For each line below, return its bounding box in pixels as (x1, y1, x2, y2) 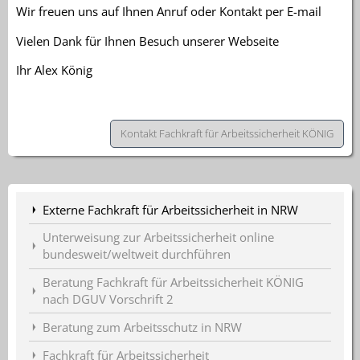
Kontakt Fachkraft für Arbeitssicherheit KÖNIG (121, 126, 333, 141)
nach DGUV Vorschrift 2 (43, 291, 174, 308)
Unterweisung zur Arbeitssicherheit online (43, 229, 274, 246)
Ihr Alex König (16, 61, 92, 78)
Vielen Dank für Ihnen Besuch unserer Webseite (16, 32, 279, 49)
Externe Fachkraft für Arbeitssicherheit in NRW (43, 201, 298, 218)
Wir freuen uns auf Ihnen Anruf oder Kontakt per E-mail (16, 3, 321, 20)
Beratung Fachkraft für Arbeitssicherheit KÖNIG (43, 274, 304, 291)
